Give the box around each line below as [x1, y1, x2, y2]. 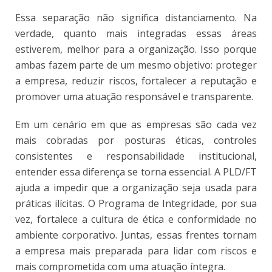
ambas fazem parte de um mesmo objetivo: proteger [15, 58, 257, 72]
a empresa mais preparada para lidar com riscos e [15, 244, 257, 258]
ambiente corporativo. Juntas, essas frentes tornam [15, 228, 257, 242]
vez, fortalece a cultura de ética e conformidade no [15, 212, 257, 226]
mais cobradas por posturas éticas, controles [15, 134, 257, 148]
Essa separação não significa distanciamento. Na [15, 11, 257, 25]
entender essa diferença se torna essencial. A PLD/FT [15, 165, 257, 179]
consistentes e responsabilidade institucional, [15, 149, 257, 163]
